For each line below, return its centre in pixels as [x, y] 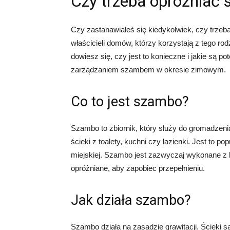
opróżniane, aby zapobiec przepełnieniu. [138, 168]
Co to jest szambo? [130, 102]
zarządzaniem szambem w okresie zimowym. [148, 70]
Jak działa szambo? [131, 200]
